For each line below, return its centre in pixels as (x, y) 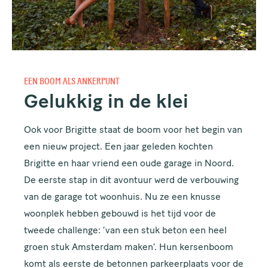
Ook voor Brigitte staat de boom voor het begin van (133, 131)
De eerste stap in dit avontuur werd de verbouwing (132, 181)
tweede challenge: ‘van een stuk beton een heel (126, 231)
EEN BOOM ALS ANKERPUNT (72, 82)
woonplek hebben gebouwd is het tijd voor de (120, 214)
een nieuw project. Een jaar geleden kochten (119, 147)
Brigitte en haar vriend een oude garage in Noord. (129, 164)
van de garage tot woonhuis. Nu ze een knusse (123, 198)
